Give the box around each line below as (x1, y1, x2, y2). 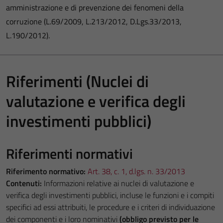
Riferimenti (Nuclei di (6, 69, 149, 93)
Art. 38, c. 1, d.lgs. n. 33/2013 (86, 165, 185, 177)
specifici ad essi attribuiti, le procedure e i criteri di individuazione (6, 201, 215, 213)
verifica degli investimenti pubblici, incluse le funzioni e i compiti (6, 189, 214, 201)
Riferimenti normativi (6, 143, 133, 164)
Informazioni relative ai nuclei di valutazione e (42, 177, 194, 189)
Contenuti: (6, 177, 42, 189)
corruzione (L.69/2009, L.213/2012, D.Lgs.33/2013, (6, 15, 182, 27)
